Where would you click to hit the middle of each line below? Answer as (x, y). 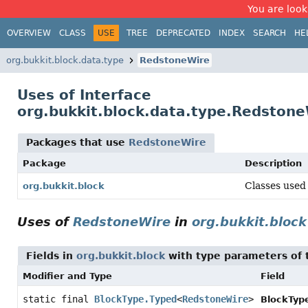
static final (58, 299)
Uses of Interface (84, 95)
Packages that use (77, 142)
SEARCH (269, 33)
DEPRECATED (183, 33)
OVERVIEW (29, 33)
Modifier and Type (67, 276)
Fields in (51, 256)
